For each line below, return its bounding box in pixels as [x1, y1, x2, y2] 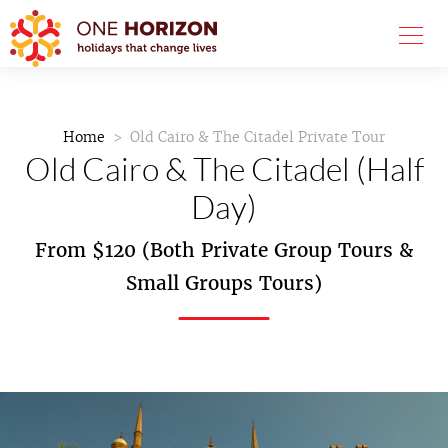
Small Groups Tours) [126, 271, 322, 296]
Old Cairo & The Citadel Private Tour [130, 128, 385, 146]
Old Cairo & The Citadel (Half [24, 149, 424, 188]
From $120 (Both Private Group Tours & [35, 238, 413, 263]
